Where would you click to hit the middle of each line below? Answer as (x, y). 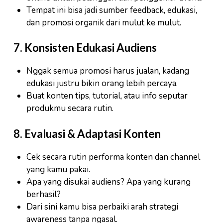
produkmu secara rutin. (70, 109)
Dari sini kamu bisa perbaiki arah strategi (102, 207)
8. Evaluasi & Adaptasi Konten (87, 133)
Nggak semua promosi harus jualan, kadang (108, 71)
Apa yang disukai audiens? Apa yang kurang (108, 182)
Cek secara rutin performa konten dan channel (113, 157)
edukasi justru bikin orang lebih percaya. (102, 84)
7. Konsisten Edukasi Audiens (85, 48)
